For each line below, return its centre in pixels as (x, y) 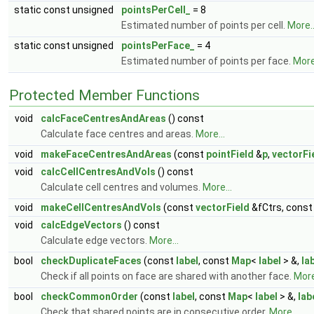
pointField (230, 154)
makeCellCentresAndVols (101, 207)
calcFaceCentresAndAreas (103, 118)
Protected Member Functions (104, 95)
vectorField (223, 207)
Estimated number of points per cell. (204, 25)
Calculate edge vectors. (95, 240)
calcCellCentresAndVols (98, 171)
